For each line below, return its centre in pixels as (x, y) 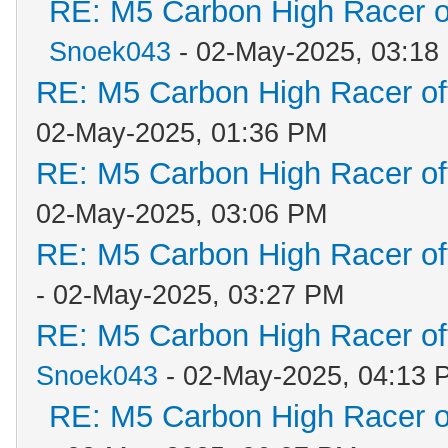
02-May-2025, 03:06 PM (181, 214)
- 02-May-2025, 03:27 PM (190, 295)
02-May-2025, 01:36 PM (181, 133)
